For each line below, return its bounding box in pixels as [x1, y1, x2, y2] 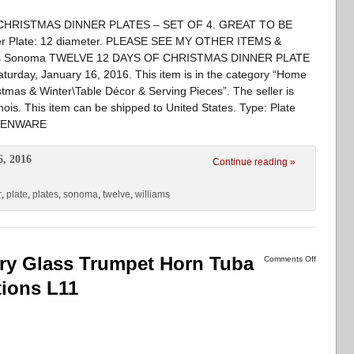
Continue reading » [213, 156, 296, 168]
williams [135, 189, 170, 200]
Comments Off [264, 254, 316, 263]
